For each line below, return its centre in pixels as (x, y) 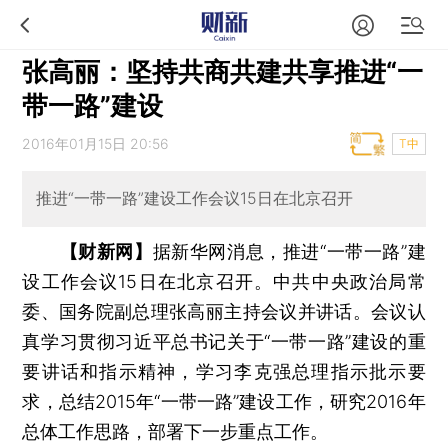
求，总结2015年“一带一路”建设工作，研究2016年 (224, 401)
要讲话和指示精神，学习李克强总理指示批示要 (224, 371)
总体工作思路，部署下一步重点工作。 (175, 431)
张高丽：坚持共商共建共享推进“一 (223, 71)
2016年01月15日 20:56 (96, 143)
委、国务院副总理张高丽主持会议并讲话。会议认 (224, 311)
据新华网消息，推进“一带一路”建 (289, 251)
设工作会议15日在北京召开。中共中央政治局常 (224, 281)
